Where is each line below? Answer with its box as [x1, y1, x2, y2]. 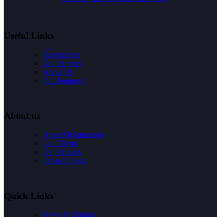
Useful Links [4, 30, 54, 41]
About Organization [43, 130, 104, 139]
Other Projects [43, 156, 86, 165]
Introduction [43, 50, 80, 59]
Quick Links [4, 190, 53, 201]
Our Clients [43, 139, 78, 147]
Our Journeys [43, 76, 84, 85]
